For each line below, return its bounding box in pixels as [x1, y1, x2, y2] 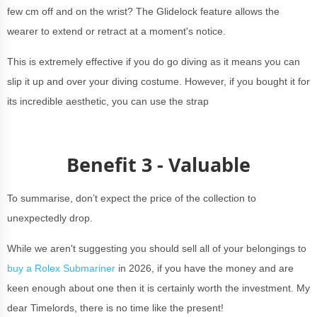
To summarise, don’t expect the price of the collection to [7, 192, 256, 204]
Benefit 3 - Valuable [67, 151, 250, 178]
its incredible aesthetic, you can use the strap [7, 96, 209, 107]
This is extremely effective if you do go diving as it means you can [7, 56, 300, 67]
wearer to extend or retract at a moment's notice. [7, 25, 229, 37]
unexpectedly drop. [7, 212, 96, 224]
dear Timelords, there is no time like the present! [7, 302, 224, 313]
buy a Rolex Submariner [7, 263, 115, 274]
